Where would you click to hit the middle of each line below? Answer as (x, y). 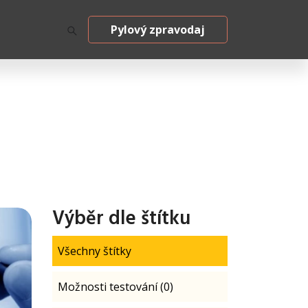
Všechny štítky (95, 251)
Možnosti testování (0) (115, 287)
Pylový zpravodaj (158, 30)
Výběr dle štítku (121, 219)
